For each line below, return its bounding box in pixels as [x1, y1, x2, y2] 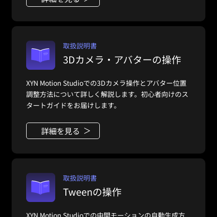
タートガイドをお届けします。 [26, 100, 121, 110]
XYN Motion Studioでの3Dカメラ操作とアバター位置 [26, 78, 186, 88]
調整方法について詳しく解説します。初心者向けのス [26, 89, 188, 99]
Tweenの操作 [63, 185, 122, 199]
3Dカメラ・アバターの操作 [63, 52, 181, 67]
